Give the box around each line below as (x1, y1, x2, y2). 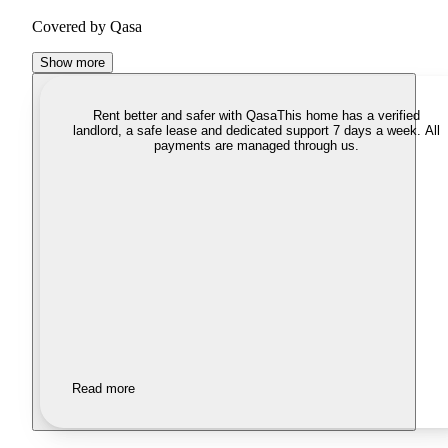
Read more (72, 381, 135, 397)
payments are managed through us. (153, 138, 359, 154)
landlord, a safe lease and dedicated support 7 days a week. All (72, 123, 440, 139)
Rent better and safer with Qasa (92, 108, 277, 124)
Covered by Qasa (32, 18, 142, 36)
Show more (40, 55, 105, 71)
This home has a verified (276, 108, 420, 124)
